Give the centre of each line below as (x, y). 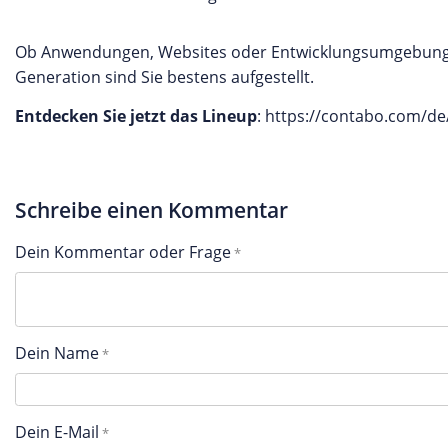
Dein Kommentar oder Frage (123, 252)
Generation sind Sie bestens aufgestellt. (166, 77)
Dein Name (57, 352)
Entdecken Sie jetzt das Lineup (136, 116)
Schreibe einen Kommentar (151, 210)
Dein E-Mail (57, 432)
